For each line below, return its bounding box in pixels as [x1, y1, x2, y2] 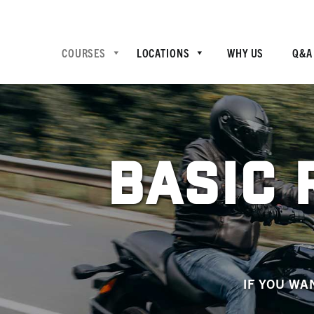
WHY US [227, 46, 264, 60]
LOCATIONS [136, 46, 190, 60]
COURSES [62, 46, 107, 60]
